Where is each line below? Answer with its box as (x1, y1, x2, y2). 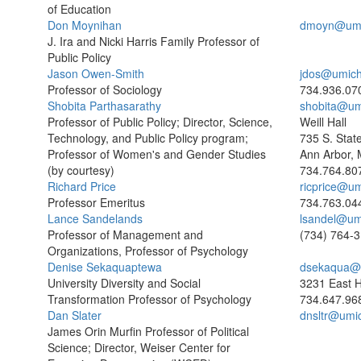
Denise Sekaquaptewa (48, 259, 162, 275)
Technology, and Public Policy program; (48, 130, 248, 146)
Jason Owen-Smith (48, 65, 144, 81)
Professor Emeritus (48, 194, 145, 210)
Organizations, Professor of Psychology (48, 243, 248, 259)
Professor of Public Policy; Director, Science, (48, 114, 272, 130)
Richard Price (48, 178, 116, 194)
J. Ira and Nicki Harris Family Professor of (48, 33, 259, 49)
